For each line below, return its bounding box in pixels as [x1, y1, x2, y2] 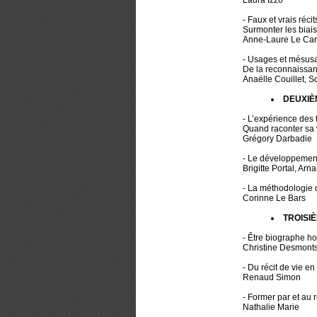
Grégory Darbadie [242, 134, 312, 144]
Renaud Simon [242, 272, 301, 283]
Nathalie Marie [242, 302, 299, 313]
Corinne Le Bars [242, 193, 306, 204]
